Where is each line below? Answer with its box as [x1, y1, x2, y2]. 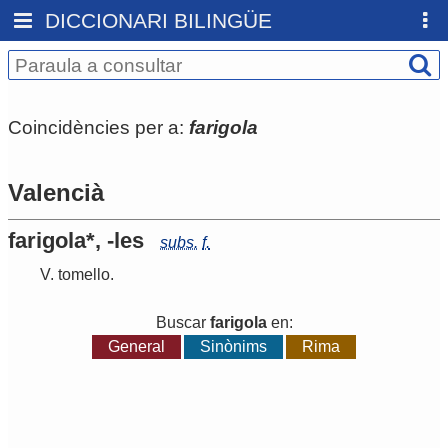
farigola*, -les [8, 228, 144, 254]
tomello [58, 266, 110, 284]
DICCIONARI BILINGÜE [45, 9, 273, 32]
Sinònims [200, 338, 267, 356]
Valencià [8, 179, 104, 207]
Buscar [155, 314, 210, 332]
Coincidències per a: [8, 116, 189, 138]
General [107, 338, 165, 356]
